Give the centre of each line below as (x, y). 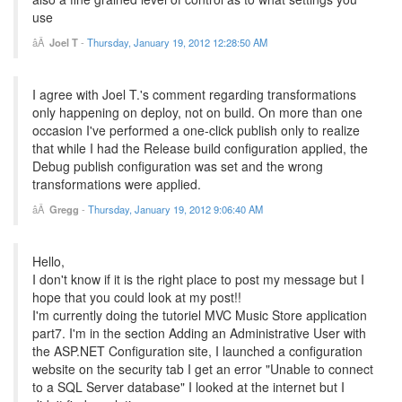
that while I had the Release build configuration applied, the (200, 149)
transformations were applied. (117, 184)
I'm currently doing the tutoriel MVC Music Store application (200, 315)
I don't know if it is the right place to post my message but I (198, 280)
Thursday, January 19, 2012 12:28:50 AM (177, 43)
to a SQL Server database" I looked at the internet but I (188, 387)
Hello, (48, 262)
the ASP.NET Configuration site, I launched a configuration (197, 351)
